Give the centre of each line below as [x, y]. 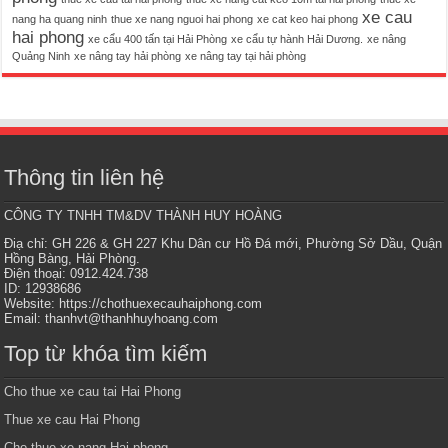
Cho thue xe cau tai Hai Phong [93, 391]
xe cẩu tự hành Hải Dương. [297, 38]
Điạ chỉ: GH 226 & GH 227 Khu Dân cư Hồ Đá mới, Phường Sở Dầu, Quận [223, 243]
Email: [25, 318]
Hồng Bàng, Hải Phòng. [72, 258]
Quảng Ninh [41, 55]
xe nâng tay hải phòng [128, 55]
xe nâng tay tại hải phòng [246, 55]
